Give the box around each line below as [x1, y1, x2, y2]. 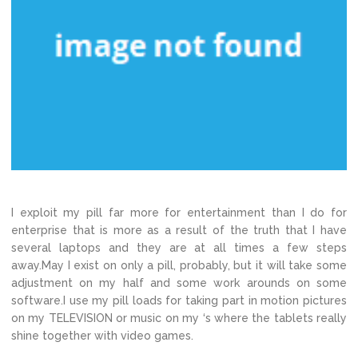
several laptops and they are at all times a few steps [11, 241, 347, 254]
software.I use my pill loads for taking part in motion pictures [11, 294, 347, 307]
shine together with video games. [11, 329, 193, 342]
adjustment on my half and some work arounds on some [11, 276, 347, 289]
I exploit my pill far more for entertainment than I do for [11, 206, 347, 219]
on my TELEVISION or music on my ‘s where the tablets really [11, 312, 347, 324]
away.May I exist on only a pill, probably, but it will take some [11, 259, 347, 272]
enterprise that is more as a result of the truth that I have [11, 224, 347, 237]
